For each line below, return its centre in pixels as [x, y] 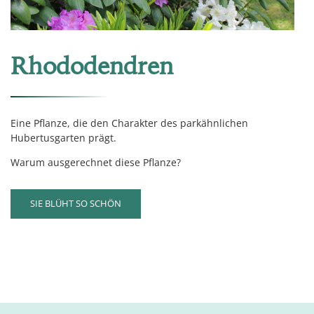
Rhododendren [92, 66]
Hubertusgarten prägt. [63, 138]
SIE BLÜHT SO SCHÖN [76, 204]
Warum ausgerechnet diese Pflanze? [96, 163]
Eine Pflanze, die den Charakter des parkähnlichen [129, 123]
